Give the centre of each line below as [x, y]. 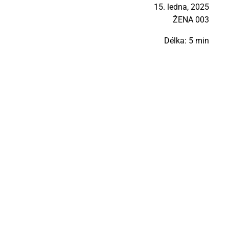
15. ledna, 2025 [181, 7]
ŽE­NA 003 [191, 19]
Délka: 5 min [187, 40]
